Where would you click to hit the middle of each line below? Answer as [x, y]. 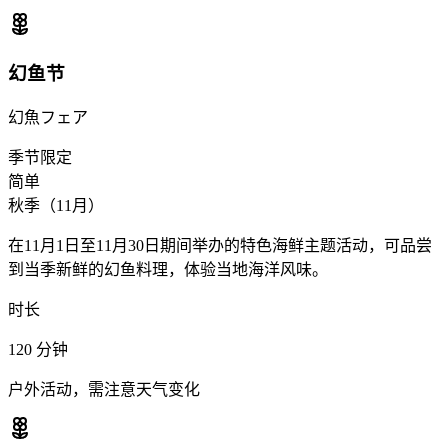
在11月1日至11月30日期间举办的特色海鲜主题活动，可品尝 [220, 246]
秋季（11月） [56, 206]
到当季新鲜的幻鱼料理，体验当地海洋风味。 [168, 270]
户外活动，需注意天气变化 [104, 390]
